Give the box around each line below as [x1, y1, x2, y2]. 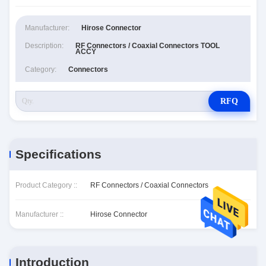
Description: [25, 42, 64, 50]
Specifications [15, 147, 102, 161]
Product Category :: [15, 180, 77, 189]
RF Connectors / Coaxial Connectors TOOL [75, 42, 220, 50]
